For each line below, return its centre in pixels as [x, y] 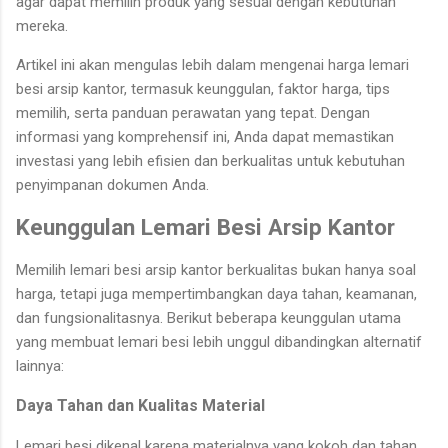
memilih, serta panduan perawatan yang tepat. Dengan [193, 112]
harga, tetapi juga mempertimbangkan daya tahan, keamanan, [216, 293]
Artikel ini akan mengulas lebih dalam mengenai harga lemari [212, 64]
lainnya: [40, 365]
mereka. [42, 25]
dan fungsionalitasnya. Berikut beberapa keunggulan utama [208, 317]
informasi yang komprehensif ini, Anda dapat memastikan [205, 136]
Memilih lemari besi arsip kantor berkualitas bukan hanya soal [216, 269]
